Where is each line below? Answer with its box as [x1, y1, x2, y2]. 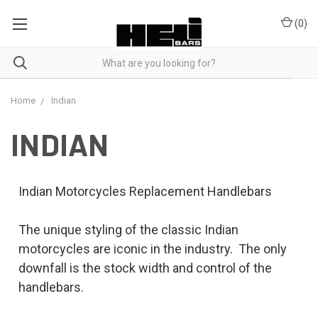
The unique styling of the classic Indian [18, 222, 238, 237]
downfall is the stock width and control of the [18, 261, 272, 275]
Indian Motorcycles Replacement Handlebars [18, 184, 272, 199]
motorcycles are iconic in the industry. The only [18, 241, 287, 256]
